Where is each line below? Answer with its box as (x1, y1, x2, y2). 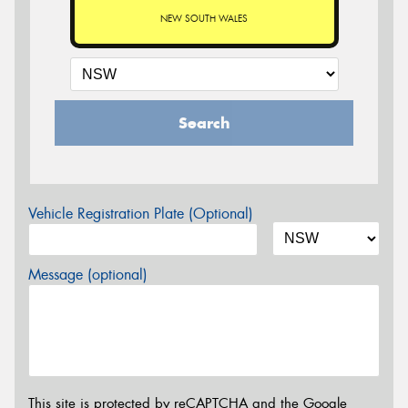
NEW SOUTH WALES (160, 12, 248, 25)
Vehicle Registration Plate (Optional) (28, 203, 253, 223)
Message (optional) (28, 264, 148, 284)
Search (178, 112, 230, 133)
